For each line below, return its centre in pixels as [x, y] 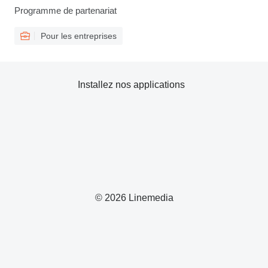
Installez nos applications [131, 85]
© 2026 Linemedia [134, 198]
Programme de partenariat [66, 10]
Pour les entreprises [79, 36]
